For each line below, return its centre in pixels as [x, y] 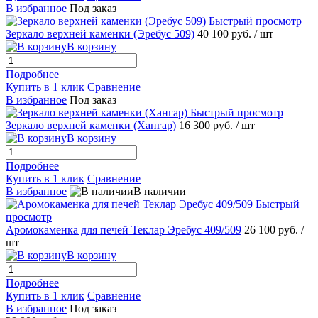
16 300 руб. [207, 126]
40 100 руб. [226, 34]
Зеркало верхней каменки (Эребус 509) [100, 34]
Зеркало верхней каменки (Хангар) [91, 126]
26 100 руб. [273, 230]
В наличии [160, 192]
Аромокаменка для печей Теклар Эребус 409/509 [124, 230]
